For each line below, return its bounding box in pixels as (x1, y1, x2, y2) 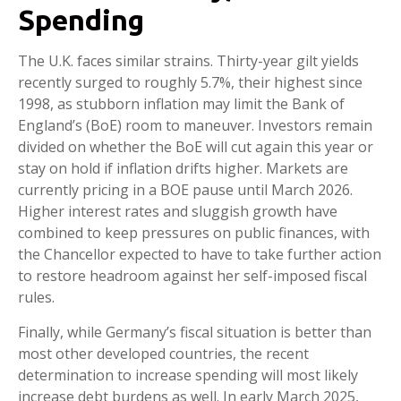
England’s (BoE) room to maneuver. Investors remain (18, 115, 372, 136)
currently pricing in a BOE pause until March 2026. (18, 180, 353, 200)
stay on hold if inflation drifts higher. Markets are (18, 158, 348, 179)
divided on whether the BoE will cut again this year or (18, 137, 373, 158)
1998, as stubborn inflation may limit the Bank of (18, 94, 345, 115)
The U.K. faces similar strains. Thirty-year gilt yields (18, 51, 359, 72)
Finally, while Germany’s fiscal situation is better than (18, 322, 371, 343)
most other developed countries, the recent (18, 344, 309, 364)
